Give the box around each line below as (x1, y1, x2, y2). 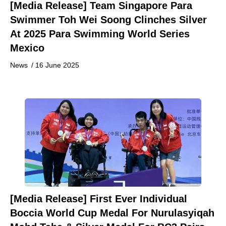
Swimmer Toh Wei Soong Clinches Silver (10, 14, 207, 25)
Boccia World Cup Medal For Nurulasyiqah (10, 207, 214, 218)
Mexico (10, 42, 44, 53)
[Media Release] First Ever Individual (10, 193, 187, 204)
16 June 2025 (35, 61, 79, 69)
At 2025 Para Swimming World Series (10, 28, 190, 39)
